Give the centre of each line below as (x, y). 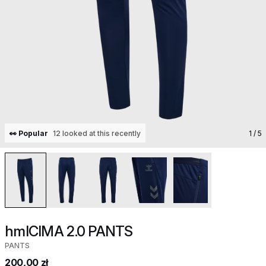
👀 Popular (29, 133)
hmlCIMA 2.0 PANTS (69, 231)
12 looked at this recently (97, 133)
